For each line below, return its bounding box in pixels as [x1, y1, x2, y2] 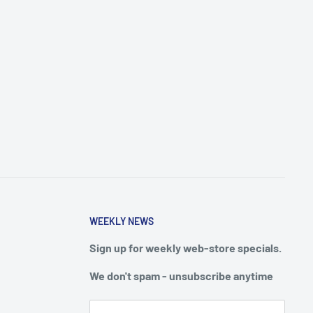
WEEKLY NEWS [89, 215, 154, 228]
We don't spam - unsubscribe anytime [89, 269, 273, 283]
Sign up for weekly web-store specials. [89, 241, 282, 255]
